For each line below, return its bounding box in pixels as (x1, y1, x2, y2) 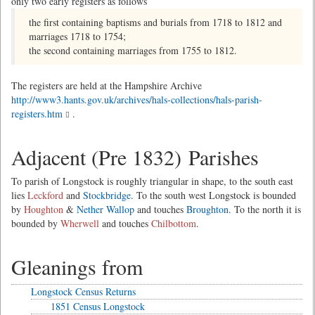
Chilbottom (151, 217, 196, 230)
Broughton (186, 202, 229, 216)
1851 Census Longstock (51, 300, 145, 313)
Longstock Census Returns (31, 285, 136, 298)
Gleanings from (11, 252, 143, 281)
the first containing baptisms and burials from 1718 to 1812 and (29, 15, 282, 29)
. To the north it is (229, 202, 301, 216)
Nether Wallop (77, 202, 134, 216)
